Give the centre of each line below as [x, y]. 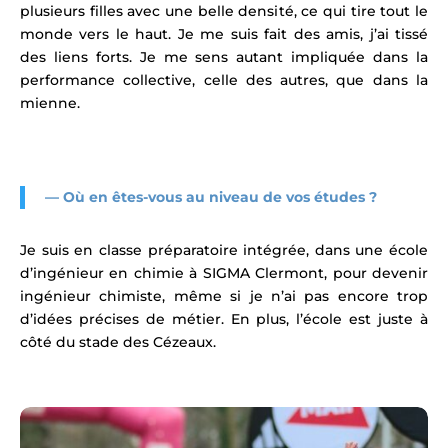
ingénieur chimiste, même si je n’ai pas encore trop [224, 296]
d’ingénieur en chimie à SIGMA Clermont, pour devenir [224, 273]
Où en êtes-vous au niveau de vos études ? [220, 197]
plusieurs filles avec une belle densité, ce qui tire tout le [224, 11]
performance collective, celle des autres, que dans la [224, 80]
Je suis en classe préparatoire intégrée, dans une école [224, 250]
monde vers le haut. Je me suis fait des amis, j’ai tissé [224, 34]
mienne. [50, 103]
